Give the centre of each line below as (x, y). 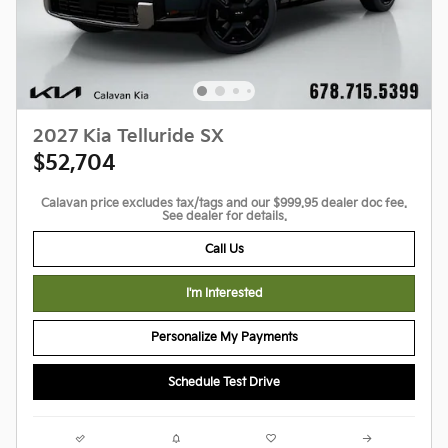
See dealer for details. (224, 217)
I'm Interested (224, 294)
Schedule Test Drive (224, 382)
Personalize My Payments (224, 338)
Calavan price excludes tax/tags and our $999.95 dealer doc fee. (224, 204)
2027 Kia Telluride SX (128, 137)
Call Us (224, 249)
